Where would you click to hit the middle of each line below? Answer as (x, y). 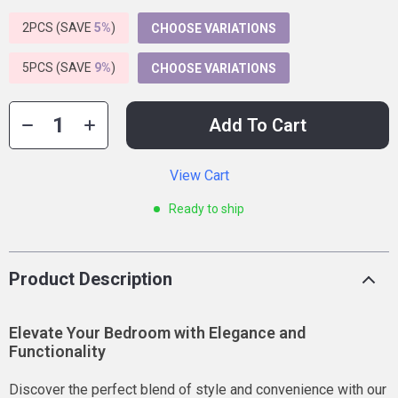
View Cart (199, 175)
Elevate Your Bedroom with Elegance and (157, 333)
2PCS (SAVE (58, 28)
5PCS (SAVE (58, 68)
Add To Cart (258, 125)
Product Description (91, 279)
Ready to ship (207, 209)
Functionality (57, 351)
